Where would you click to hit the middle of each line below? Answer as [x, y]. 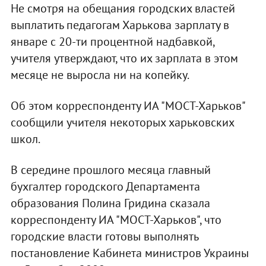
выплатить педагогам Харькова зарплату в [120, 25]
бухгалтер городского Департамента [105, 186]
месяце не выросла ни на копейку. [100, 75]
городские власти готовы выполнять [104, 236]
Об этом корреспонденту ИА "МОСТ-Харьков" [127, 105]
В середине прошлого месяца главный [110, 170]
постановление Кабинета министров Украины [129, 253]
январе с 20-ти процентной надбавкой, [112, 41]
